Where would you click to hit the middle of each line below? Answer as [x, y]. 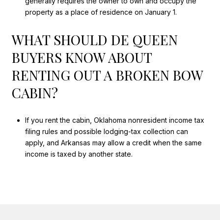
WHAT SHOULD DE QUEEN [95, 39]
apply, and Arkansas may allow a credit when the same [113, 143]
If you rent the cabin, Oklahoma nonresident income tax [114, 120]
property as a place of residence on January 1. [101, 12]
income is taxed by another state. [79, 154]
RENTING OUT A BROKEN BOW [107, 75]
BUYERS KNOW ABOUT [82, 57]
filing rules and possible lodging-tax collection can [106, 132]
